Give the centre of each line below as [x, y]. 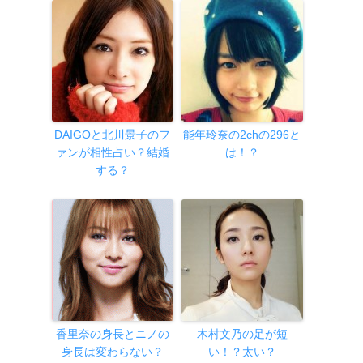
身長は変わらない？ [112, 352]
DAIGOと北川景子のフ [113, 135]
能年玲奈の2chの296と [242, 135]
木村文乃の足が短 [242, 334]
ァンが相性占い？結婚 [112, 153]
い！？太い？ [242, 352]
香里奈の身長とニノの [112, 334]
